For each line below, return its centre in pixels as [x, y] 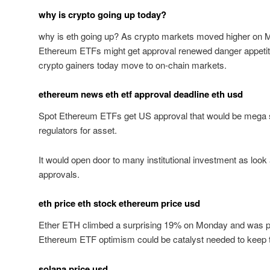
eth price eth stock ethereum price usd [119, 203]
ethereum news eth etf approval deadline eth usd [141, 94]
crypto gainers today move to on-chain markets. [133, 64]
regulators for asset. [78, 130]
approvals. [59, 174]
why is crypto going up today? [102, 14]
